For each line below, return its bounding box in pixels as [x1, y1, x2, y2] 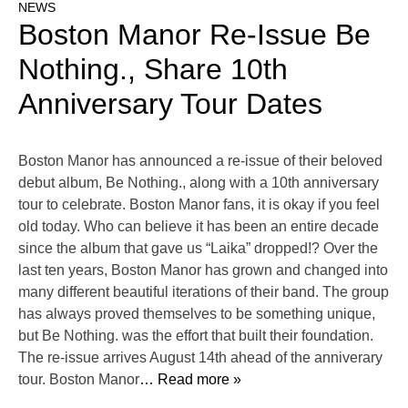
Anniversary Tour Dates [18, 87, 322, 121]
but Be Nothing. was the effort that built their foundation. [18, 328, 373, 344]
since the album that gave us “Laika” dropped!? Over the [18, 240, 378, 257]
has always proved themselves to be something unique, [18, 306, 375, 322]
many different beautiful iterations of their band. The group [18, 284, 389, 301]
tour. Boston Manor [18, 372, 139, 388]
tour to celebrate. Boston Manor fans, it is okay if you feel [18, 197, 380, 213]
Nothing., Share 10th [18, 53, 288, 87]
